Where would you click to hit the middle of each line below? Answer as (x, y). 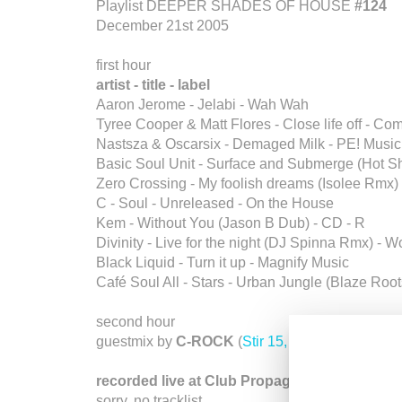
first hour (123, 65)
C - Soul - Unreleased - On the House (215, 203)
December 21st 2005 (162, 26)
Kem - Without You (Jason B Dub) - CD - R (231, 223)
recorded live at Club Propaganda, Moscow (242, 381)
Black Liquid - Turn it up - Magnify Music (223, 262)
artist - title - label (153, 85)
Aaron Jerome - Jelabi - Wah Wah (202, 105)
